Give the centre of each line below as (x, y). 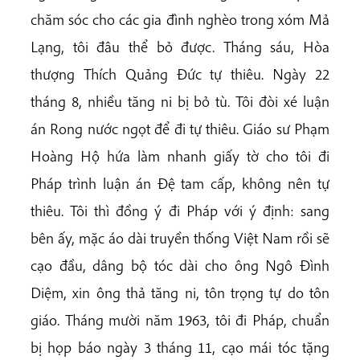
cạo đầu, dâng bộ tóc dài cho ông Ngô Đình (180, 266)
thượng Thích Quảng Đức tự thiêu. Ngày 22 (180, 74)
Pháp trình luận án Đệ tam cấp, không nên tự (180, 184)
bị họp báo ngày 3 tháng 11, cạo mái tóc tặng (180, 348)
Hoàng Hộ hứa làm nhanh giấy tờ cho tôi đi (180, 156)
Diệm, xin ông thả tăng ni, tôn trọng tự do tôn (180, 293)
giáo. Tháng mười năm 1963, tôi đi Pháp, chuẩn (180, 320)
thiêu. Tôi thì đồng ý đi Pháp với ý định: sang (180, 211)
